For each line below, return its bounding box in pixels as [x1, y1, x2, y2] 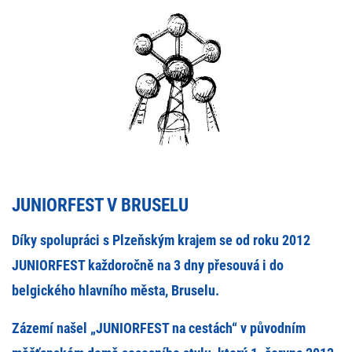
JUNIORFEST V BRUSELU [12, 195, 189, 217]
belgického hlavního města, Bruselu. [12, 282, 219, 299]
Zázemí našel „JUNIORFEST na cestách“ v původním [12, 320, 306, 337]
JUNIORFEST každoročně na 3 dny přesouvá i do [12, 257, 284, 274]
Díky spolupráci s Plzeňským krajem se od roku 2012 [12, 232, 310, 249]
